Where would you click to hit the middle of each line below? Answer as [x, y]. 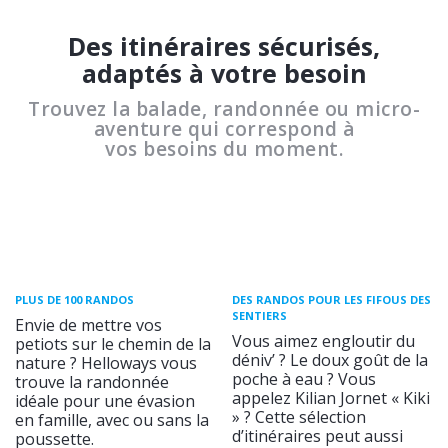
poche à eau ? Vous [304, 379]
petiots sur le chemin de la [113, 344]
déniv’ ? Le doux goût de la [330, 360]
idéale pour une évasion [105, 401]
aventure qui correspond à [224, 128]
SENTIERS [259, 316]
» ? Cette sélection [299, 417]
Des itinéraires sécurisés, [224, 45]
